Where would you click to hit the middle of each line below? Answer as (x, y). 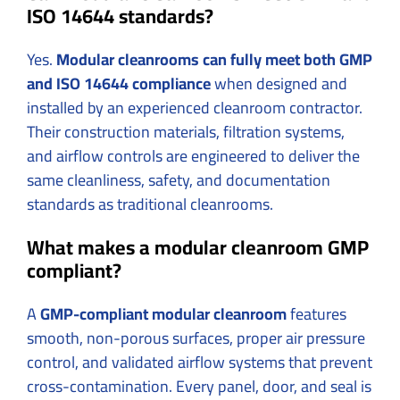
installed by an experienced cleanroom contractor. (195, 107)
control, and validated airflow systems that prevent (200, 362)
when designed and (279, 83)
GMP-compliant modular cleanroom (163, 313)
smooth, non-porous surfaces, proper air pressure (196, 337)
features (317, 313)
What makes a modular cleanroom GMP (198, 247)
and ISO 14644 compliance (119, 83)
